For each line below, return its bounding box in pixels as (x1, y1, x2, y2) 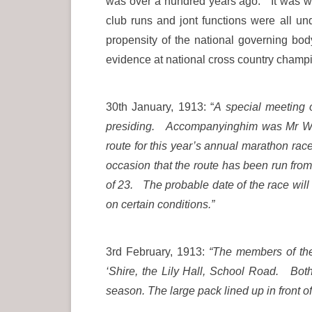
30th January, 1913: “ (106, 101, 214, 113)
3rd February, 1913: (106, 246, 209, 258)
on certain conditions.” (106, 198, 214, 210)
